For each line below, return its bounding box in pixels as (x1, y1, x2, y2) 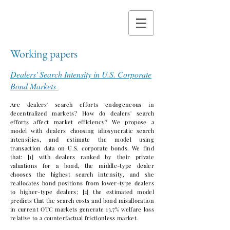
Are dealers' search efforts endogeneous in (10, 101, 154, 108)
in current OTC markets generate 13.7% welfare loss (10, 205, 154, 213)
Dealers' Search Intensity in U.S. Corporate (10, 69, 151, 80)
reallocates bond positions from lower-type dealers (10, 179, 154, 187)
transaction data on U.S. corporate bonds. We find (10, 144, 154, 152)
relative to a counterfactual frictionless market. (10, 214, 139, 222)
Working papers (10, 46, 78, 61)
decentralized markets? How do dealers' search (10, 109, 154, 117)
